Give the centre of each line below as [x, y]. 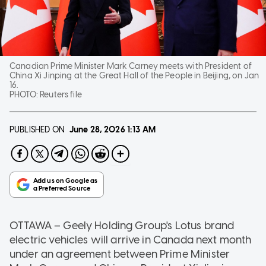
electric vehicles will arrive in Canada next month [131, 240]
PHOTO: [25, 94]
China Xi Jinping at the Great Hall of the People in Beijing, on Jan [134, 75]
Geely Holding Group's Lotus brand [149, 225]
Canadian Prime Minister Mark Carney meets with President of [131, 66]
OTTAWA [32, 225]
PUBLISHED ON [37, 129]
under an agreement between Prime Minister [120, 254]
